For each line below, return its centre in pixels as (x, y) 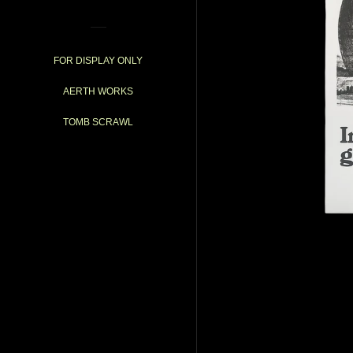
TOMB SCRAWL (98, 122)
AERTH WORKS (98, 91)
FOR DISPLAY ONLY (98, 61)
